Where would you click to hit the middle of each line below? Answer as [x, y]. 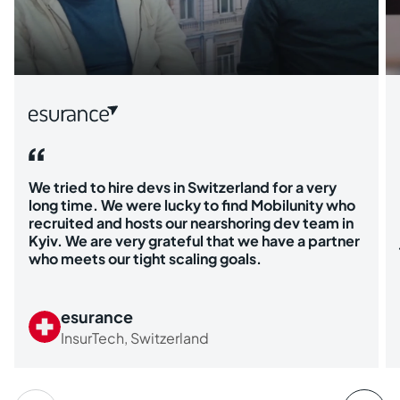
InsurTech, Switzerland [135, 337]
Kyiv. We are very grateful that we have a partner [194, 240]
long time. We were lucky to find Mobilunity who [192, 204]
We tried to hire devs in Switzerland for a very [183, 187]
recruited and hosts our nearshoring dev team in [191, 222]
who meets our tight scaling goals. [145, 258]
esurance [97, 316]
